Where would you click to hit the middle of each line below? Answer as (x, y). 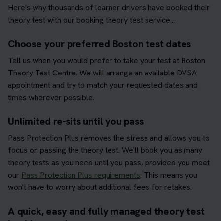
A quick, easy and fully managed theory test (106, 211)
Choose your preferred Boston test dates (100, 44)
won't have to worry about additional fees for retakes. (100, 187)
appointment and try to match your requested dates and (103, 85)
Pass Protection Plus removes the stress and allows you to (109, 138)
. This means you (169, 175)
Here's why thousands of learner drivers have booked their (109, 7)
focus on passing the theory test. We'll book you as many (105, 150)
